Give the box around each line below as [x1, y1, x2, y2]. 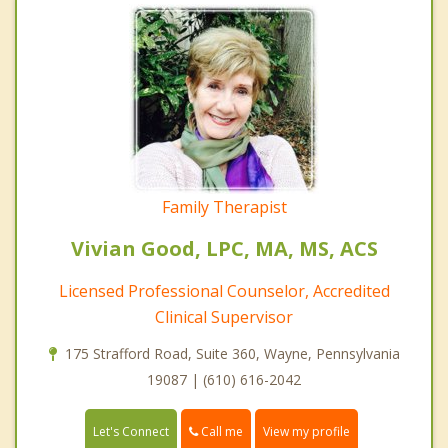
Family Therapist [161, 195, 287, 218]
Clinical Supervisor [155, 305, 293, 328]
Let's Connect [93, 423, 169, 441]
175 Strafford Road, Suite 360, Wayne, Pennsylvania [64, 343, 400, 363]
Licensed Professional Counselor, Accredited [58, 279, 390, 302]
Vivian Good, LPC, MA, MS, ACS [70, 234, 378, 262]
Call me [198, 422, 243, 440]
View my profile [263, 423, 350, 441]
